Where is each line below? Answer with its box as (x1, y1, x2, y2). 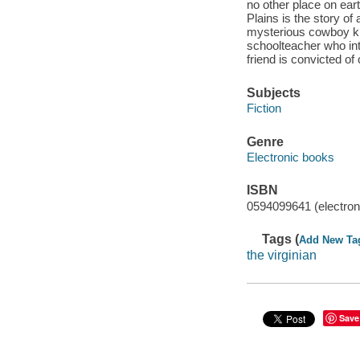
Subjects (246, 85, 301, 100)
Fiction (246, 101, 281, 116)
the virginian (246, 247, 317, 262)
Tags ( (262, 232, 300, 247)
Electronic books (246, 150, 334, 165)
